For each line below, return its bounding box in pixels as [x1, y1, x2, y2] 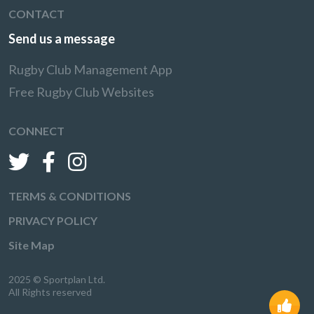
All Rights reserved [8, 286, 92, 298]
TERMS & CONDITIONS [8, 189, 131, 203]
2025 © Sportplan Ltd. [8, 273, 105, 285]
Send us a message [8, 31, 115, 46]
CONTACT [8, 7, 64, 20]
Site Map [8, 238, 55, 252]
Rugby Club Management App [8, 62, 172, 77]
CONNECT [8, 124, 64, 137]
